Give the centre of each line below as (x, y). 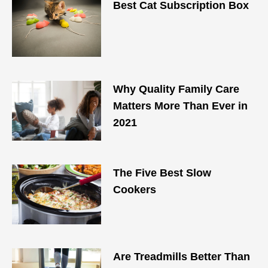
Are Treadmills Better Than (182, 257)
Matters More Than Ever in (181, 106)
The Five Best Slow (162, 173)
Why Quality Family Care (176, 89)
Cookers (135, 190)
